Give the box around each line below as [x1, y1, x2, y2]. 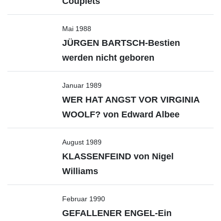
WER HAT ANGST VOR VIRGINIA [62, 95, 199, 105]
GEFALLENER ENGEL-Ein [62, 208, 172, 218]
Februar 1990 [62, 195, 105, 203]
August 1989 [62, 138, 102, 146]
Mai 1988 [62, 25, 91, 33]
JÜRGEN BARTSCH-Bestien [62, 38, 180, 48]
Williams [62, 166, 98, 176]
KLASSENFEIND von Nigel [62, 151, 174, 161]
